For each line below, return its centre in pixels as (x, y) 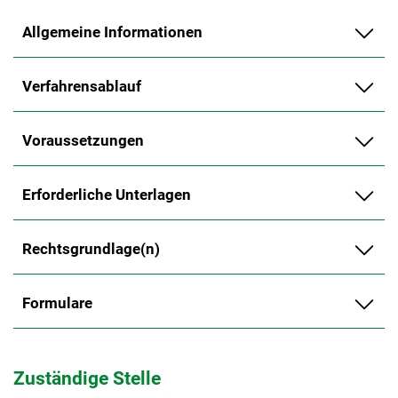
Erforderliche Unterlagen (107, 194)
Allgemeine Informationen (112, 32)
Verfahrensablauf (82, 86)
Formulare (57, 302)
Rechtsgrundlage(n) (91, 248)
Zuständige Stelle (87, 378)
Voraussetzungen (83, 140)
